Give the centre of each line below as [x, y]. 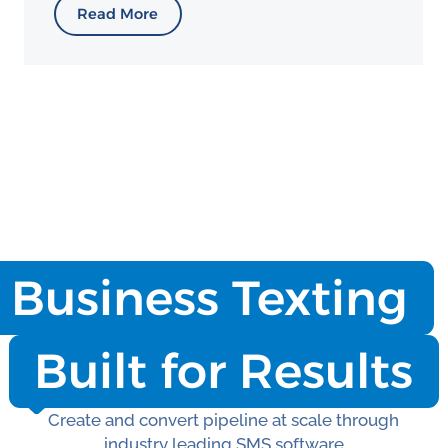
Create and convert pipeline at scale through [224, 419]
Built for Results [224, 371]
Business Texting [209, 297]
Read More [118, 13]
